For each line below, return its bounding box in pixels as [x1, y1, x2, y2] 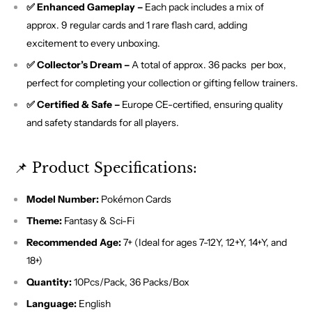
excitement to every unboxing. [26, 37, 160, 50]
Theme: [26, 214, 62, 228]
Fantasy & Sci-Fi [62, 214, 134, 228]
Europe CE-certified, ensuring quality [120, 98, 283, 111]
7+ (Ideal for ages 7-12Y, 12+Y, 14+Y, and [121, 236, 287, 249]
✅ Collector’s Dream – [26, 58, 130, 72]
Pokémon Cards [99, 193, 171, 206]
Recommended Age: [26, 236, 121, 249]
